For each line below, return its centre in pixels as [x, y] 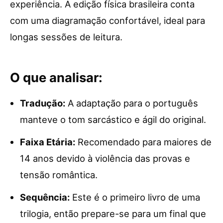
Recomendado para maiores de [143, 142]
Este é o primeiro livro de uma [135, 197]
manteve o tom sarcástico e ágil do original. [113, 119]
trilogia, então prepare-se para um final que [113, 214]
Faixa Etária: [48, 142]
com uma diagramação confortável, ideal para [108, 20]
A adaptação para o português [132, 103]
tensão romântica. [59, 175]
